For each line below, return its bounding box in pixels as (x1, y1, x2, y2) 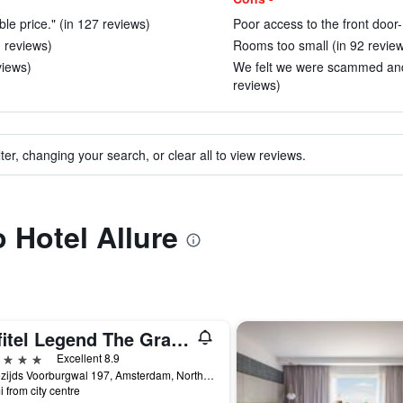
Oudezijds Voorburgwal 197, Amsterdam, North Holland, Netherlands (202, 367, 214, 382)
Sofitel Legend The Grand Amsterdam (170, 326, 189, 352)
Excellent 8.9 (56, 350, 120, 365)
